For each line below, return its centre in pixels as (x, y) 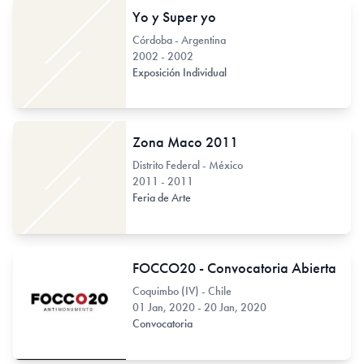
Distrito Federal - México (187, 165)
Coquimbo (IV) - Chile (182, 290)
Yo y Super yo (174, 16)
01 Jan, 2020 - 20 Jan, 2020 (199, 307)
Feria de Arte (162, 198)
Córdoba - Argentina (179, 39)
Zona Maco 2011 (185, 142)
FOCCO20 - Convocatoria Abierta (234, 267)
